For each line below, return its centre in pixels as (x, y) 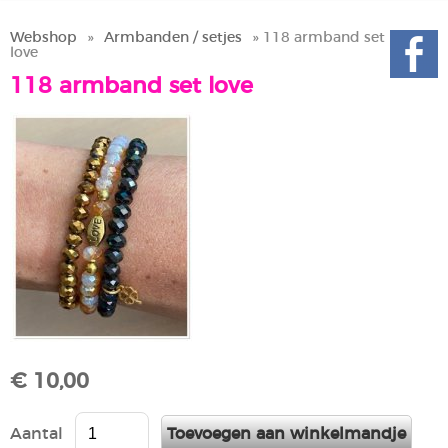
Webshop (43, 38)
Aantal (36, 434)
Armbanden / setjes (173, 38)
